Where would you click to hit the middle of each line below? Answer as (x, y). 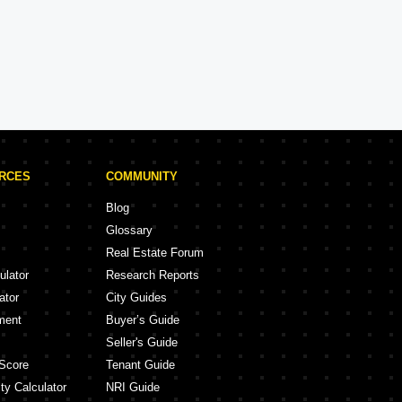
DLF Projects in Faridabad (180, 62)
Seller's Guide (142, 342)
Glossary (129, 230)
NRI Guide (133, 387)
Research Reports (153, 275)
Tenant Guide (140, 365)
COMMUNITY (142, 176)
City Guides (136, 297)
